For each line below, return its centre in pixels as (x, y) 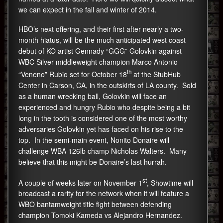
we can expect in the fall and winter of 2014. (88, 10)
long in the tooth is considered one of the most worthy (103, 118)
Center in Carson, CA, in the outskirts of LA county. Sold (107, 85)
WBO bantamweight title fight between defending (95, 204)
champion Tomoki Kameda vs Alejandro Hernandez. (101, 215)
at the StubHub (156, 74)
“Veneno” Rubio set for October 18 (73, 74)
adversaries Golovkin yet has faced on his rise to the (101, 129)
